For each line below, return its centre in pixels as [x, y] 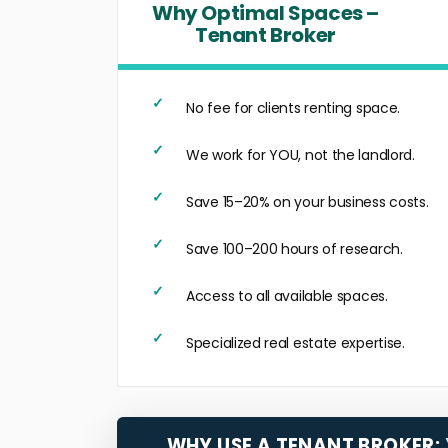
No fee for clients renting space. [293, 108]
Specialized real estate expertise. [295, 343]
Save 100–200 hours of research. [294, 249]
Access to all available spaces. [287, 296]
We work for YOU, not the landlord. [300, 155]
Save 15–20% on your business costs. [307, 202]
